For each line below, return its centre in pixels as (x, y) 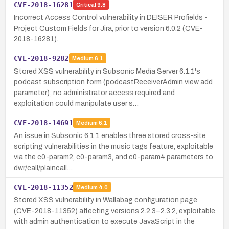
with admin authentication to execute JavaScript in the (104, 221)
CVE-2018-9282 (41, 58)
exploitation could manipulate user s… (76, 103)
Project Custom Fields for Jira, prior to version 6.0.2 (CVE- (108, 28)
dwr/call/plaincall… (43, 168)
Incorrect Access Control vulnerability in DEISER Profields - (111, 17)
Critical (86, 5)
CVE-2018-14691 (43, 122)
